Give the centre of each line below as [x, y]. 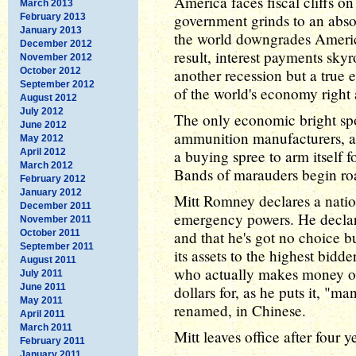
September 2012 [57, 84]
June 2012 [43, 124]
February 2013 [53, 16]
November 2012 [56, 57]
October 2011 [50, 232]
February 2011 [52, 341]
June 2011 [43, 286]
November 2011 [56, 219]
